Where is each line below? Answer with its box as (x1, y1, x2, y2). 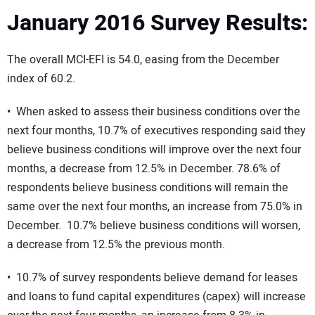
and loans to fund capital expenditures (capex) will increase (7, 288, 306, 305)
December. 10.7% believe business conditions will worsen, (7, 217, 300, 234)
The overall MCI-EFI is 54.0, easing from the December (7, 51, 279, 69)
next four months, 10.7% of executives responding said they (7, 122, 306, 139)
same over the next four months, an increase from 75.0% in (7, 198, 302, 215)
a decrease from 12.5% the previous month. (7, 236, 225, 253)
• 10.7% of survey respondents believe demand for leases (7, 269, 297, 286)
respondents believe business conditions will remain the (7, 179, 288, 196)
